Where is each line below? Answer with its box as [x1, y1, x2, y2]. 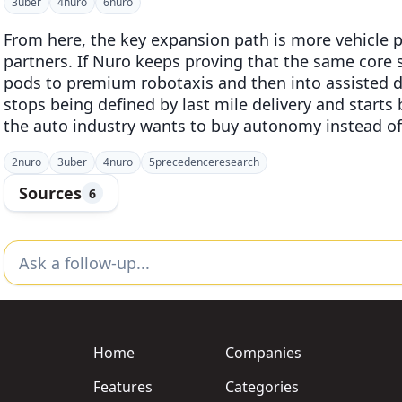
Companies [224, 343, 301, 363]
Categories [224, 377, 299, 397]
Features [92, 377, 153, 397]
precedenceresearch [155, 154, 259, 170]
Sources [19, 182, 82, 204]
